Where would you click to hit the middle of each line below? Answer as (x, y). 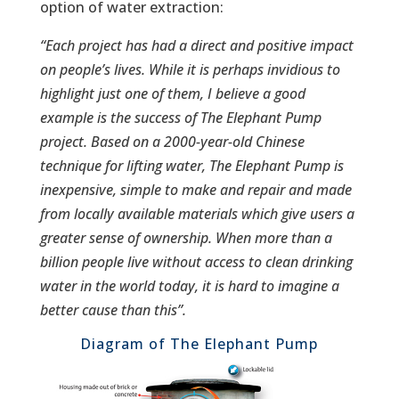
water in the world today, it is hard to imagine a (189, 286)
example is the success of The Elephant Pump (180, 118)
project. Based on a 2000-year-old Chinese (172, 142)
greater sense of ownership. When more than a (186, 238)
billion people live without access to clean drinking (196, 262)
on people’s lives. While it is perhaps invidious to (190, 69)
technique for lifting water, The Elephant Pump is (191, 166)
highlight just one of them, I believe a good (172, 94)
